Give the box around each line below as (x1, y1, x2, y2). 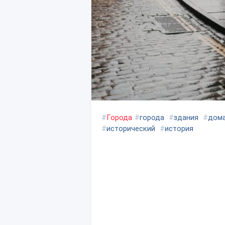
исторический (106, 124, 155, 133)
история (165, 124, 193, 133)
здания (174, 113, 198, 122)
